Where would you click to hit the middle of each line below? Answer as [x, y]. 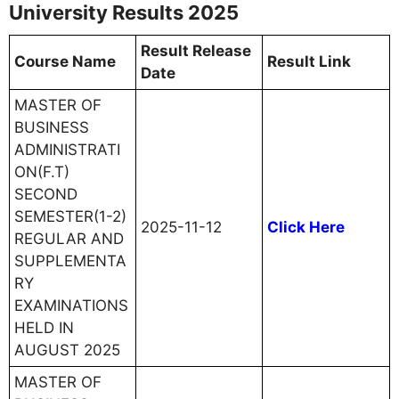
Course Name [65, 61]
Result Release [196, 50]
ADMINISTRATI [67, 149]
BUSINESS [52, 127]
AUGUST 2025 [67, 350]
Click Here [306, 227]
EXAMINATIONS [71, 305]
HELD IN [44, 327]
